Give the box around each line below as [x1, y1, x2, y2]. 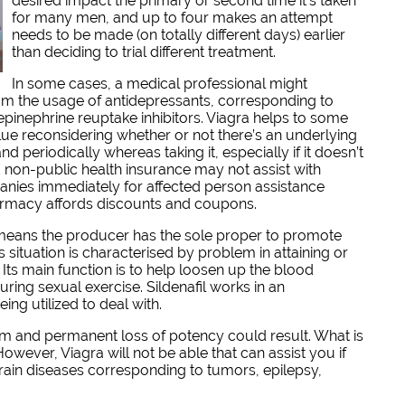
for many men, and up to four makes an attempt [11, 9, 333, 27]
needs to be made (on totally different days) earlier [11, 26, 345, 44]
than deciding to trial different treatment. [11, 43, 276, 61]
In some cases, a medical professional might [11, 75, 307, 93]
